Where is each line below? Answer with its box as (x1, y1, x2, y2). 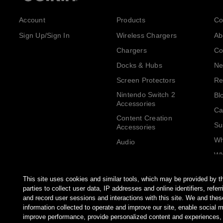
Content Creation (116, 114, 172, 122)
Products (116, 16, 145, 24)
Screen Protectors (116, 76, 175, 85)
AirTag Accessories (116, 183, 178, 191)
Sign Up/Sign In (19, 31, 70, 40)
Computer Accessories (116, 198, 190, 206)
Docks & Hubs (116, 61, 162, 70)
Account (19, 16, 45, 24)
